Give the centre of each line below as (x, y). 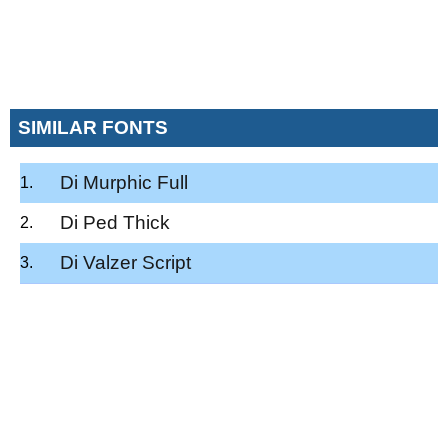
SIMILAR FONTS (93, 127)
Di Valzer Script (125, 262)
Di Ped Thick (115, 222)
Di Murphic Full (124, 182)
